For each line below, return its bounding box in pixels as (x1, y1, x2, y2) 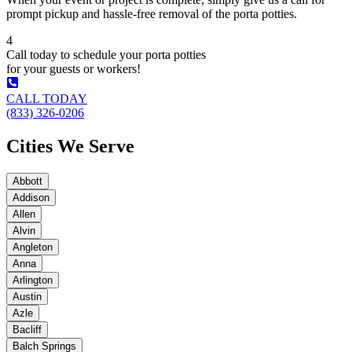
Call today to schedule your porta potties (6, 47, 206, 61)
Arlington (13, 273, 53, 286)
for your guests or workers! (6, 61, 141, 75)
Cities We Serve (6, 135, 134, 156)
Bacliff (13, 323, 42, 335)
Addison (13, 191, 49, 203)
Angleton (13, 240, 53, 253)
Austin (13, 290, 42, 302)
